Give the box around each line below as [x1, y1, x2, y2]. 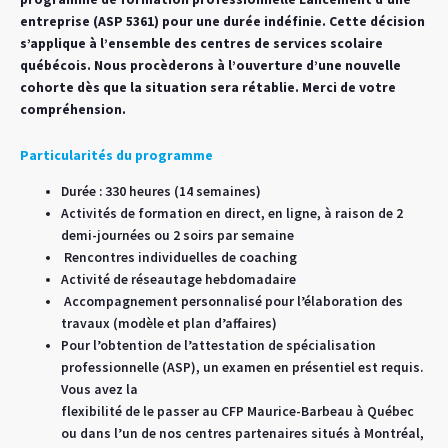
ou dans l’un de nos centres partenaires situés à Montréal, [61, 425, 425, 443]
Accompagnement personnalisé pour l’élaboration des [61, 293, 404, 311]
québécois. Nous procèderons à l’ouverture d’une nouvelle [20, 57, 401, 75]
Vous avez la [61, 381, 139, 399]
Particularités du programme [20, 147, 213, 165]
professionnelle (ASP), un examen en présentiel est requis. [61, 359, 424, 377]
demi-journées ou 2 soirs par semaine [61, 227, 295, 245]
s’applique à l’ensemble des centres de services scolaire [20, 35, 383, 53]
